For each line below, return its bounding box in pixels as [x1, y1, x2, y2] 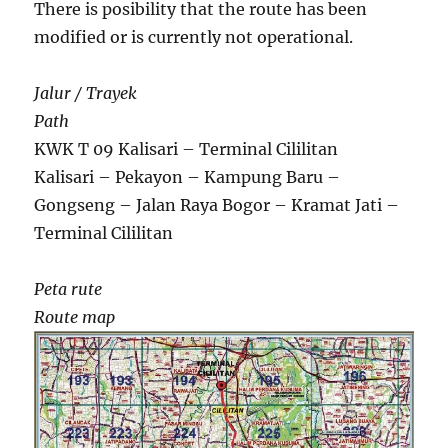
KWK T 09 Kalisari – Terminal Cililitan [34, 139, 339, 160]
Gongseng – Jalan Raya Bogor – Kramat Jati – [34, 195, 400, 216]
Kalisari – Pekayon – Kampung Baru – [34, 167, 341, 188]
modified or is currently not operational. [34, 27, 354, 48]
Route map [34, 307, 116, 328]
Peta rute [34, 279, 103, 300]
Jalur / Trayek [34, 83, 138, 104]
